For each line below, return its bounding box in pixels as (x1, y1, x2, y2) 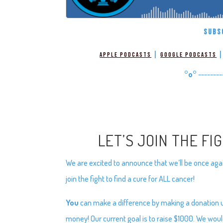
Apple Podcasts (100, 50, 152, 59)
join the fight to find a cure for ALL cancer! (66, 173, 195, 184)
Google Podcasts (160, 50, 217, 59)
